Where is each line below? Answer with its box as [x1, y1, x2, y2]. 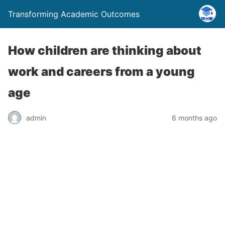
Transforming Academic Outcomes [8, 9, 140, 19]
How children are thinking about [8, 43, 201, 58]
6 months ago [172, 113, 217, 122]
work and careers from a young [8, 64, 195, 79]
